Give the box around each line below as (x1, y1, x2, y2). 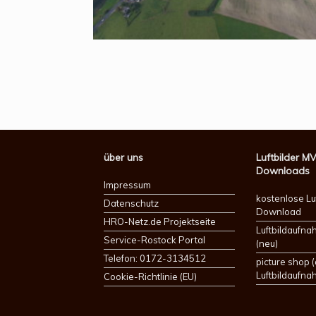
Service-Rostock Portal (104, 233, 205, 245)
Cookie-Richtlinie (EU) (104, 270, 197, 282)
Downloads (256, 164, 310, 177)
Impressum (104, 178, 151, 190)
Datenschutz (104, 197, 159, 209)
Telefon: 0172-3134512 (104, 252, 206, 264)
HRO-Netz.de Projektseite (104, 215, 216, 227)
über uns (104, 150, 143, 164)
